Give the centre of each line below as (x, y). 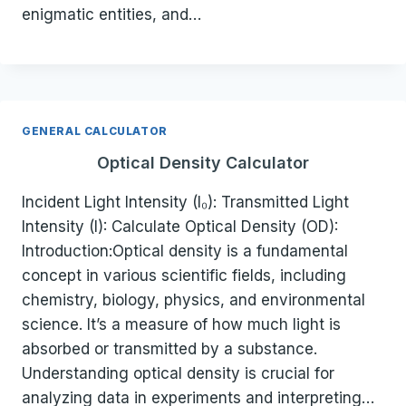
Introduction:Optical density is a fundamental (185, 251)
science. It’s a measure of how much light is (181, 325)
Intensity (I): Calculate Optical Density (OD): (180, 227)
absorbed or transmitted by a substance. (169, 349)
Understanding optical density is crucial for (178, 374)
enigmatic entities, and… (111, 15)
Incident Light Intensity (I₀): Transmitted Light (185, 203)
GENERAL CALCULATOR (95, 131)
